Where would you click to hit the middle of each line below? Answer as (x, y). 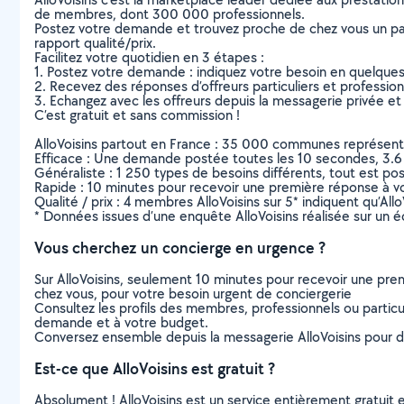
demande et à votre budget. (121, 322)
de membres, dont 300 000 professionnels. (170, 14)
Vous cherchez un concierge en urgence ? (180, 247)
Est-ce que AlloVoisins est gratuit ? (155, 368)
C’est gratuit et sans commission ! (137, 115)
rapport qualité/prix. (95, 42)
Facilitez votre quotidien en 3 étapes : (149, 57)
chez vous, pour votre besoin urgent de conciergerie (193, 293)
